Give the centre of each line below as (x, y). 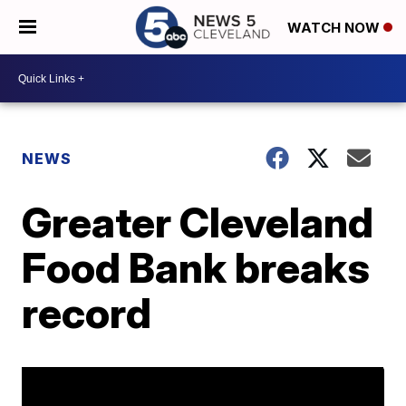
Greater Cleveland (198, 222)
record (87, 313)
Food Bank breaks (196, 267)
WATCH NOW (335, 28)
